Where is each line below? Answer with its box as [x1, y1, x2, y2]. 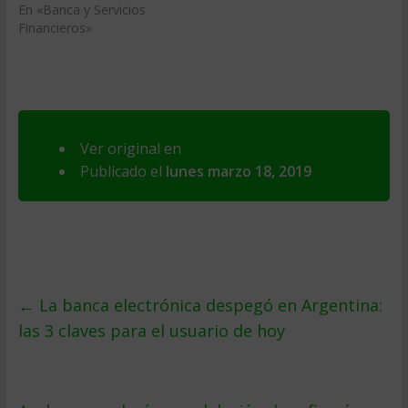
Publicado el [79, 161, 166, 181]
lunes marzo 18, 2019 [165, 161, 311, 181]
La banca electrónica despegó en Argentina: [34, 294, 382, 316]
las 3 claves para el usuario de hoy [17, 320, 285, 342]
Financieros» [17, 19, 92, 36]
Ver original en [79, 138, 181, 158]
